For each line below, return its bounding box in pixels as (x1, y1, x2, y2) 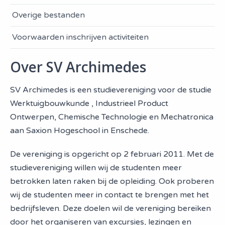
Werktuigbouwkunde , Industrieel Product (10, 98, 168, 108)
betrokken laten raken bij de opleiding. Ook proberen (10, 176, 214, 186)
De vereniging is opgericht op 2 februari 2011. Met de (10, 149, 214, 159)
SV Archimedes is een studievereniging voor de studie (10, 85, 211, 95)
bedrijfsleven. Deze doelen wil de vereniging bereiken (10, 203, 211, 213)
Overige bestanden (12, 10, 85, 20)
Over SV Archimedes (10, 57, 146, 76)
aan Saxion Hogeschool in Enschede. (10, 126, 149, 136)
